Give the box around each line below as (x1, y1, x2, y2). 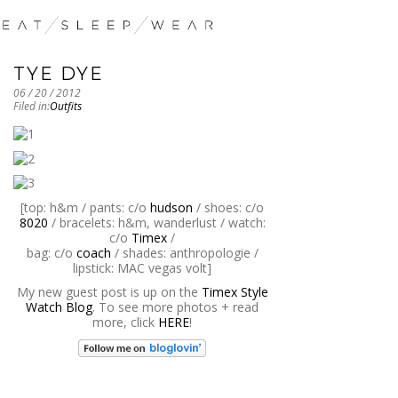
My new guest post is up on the (16, 283, 202, 301)
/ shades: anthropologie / (110, 243, 259, 261)
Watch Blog (26, 298, 92, 316)
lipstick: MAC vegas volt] (73, 259, 211, 276)
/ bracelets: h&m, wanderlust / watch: (47, 213, 266, 231)
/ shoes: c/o (193, 198, 264, 216)
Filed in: (13, 99, 50, 115)
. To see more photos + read (92, 298, 259, 316)
